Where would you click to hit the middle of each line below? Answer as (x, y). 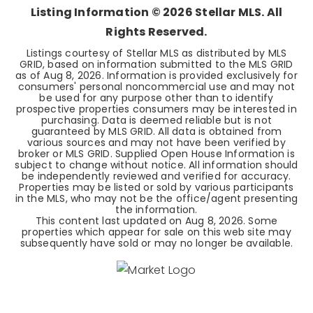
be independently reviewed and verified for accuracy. (156, 176)
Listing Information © (97, 12)
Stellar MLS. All (238, 12)
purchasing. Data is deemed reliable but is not (156, 120)
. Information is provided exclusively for (199, 75)
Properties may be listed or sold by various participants (156, 187)
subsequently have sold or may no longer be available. (156, 243)
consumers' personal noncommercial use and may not (156, 87)
